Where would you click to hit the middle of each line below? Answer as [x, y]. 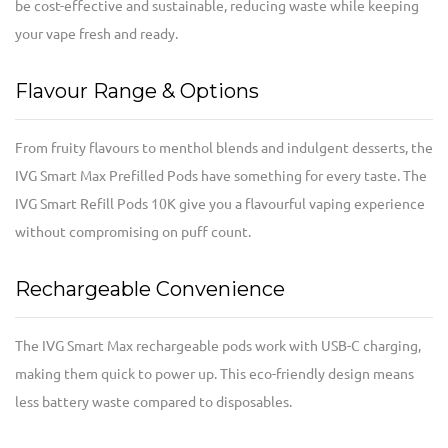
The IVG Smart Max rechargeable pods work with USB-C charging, [218, 346]
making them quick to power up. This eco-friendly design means [214, 374]
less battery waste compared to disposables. [153, 402]
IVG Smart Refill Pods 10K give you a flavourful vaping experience [220, 204]
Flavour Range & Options [137, 91]
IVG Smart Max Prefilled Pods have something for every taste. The [221, 176]
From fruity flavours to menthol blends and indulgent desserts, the [224, 148]
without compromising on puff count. [133, 232]
